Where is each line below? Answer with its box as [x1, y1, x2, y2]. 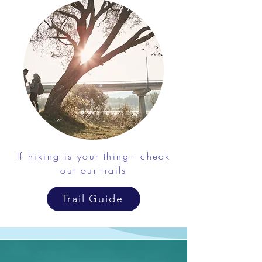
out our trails [60, 164, 127, 177]
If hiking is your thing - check [16, 150, 171, 163]
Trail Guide [61, 192, 123, 205]
